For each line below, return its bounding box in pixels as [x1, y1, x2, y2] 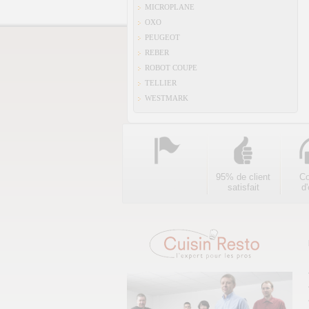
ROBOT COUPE [145, 63, 197, 72]
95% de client [216, 172, 270, 182]
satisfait [227, 182, 259, 192]
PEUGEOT [145, 33, 180, 41]
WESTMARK [145, 94, 188, 102]
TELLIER [145, 79, 177, 87]
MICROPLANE [145, 3, 195, 11]
